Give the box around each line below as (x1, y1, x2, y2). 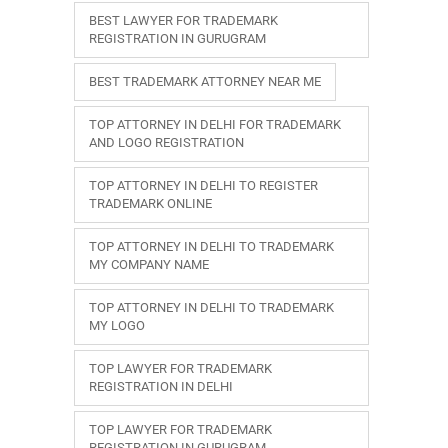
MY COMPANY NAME (89, 256, 209, 272)
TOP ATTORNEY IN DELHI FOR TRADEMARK (89, 116, 341, 132)
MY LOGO (89, 317, 145, 333)
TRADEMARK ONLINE (89, 195, 212, 211)
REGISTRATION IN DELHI (89, 378, 233, 394)
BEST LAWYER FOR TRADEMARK (89, 12, 278, 28)
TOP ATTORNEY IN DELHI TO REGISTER (89, 177, 318, 193)
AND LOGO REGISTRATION (89, 134, 244, 150)
